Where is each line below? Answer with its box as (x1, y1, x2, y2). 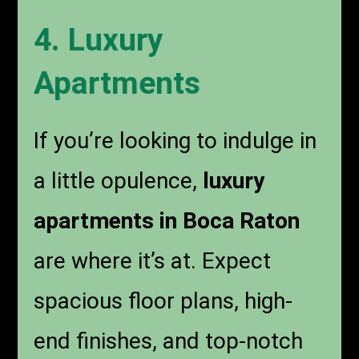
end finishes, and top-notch (34, 328, 304, 355)
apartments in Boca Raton (34, 208, 301, 235)
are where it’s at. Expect (34, 248, 272, 275)
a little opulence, (34, 167, 204, 195)
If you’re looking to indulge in (34, 127, 317, 155)
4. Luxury (34, 22, 164, 59)
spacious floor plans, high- (34, 288, 293, 315)
